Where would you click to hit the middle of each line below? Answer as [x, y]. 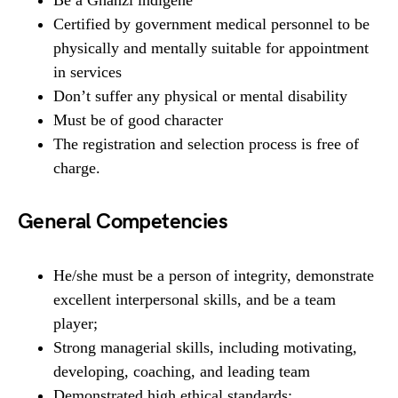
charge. [77, 168]
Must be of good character [138, 120]
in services [88, 72]
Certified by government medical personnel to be [211, 24]
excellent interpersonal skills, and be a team [195, 300]
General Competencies [123, 222]
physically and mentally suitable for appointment [211, 48]
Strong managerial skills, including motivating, [205, 348]
